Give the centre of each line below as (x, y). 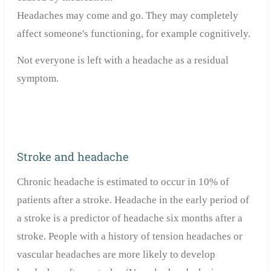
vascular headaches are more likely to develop (116, 255)
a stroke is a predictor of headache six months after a (129, 218)
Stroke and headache (73, 157)
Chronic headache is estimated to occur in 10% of (123, 182)
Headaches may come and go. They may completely (127, 15)
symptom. (38, 78)
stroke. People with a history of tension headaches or (129, 237)
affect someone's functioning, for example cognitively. (133, 33)
